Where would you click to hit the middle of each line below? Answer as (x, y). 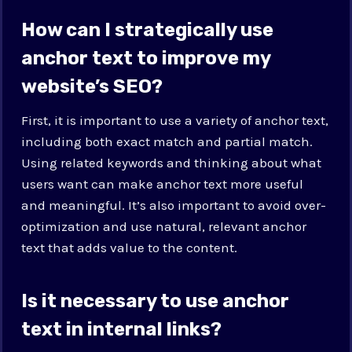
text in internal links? (122, 329)
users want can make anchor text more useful (163, 183)
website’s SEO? (92, 86)
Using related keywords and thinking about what (172, 162)
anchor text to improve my (146, 58)
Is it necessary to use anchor (156, 301)
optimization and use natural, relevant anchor (164, 226)
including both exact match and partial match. (167, 141)
